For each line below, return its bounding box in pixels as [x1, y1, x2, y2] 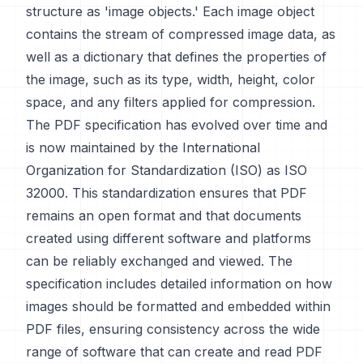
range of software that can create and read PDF [26, 344, 322, 360]
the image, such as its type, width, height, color [26, 71, 315, 88]
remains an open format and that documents [26, 207, 301, 224]
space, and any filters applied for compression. [26, 94, 315, 110]
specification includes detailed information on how [26, 275, 332, 292]
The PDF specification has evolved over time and [26, 117, 327, 133]
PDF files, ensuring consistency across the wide [26, 321, 320, 337]
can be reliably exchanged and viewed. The [26, 253, 293, 269]
